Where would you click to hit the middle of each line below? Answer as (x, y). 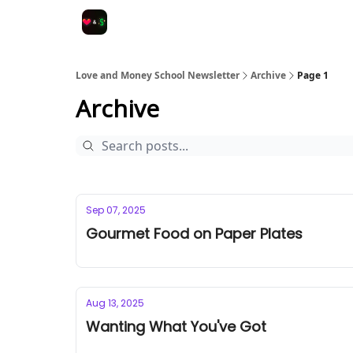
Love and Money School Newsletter (158, 75)
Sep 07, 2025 (116, 210)
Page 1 (313, 75)
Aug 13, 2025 (115, 303)
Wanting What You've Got (176, 327)
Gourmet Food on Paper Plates (194, 234)
